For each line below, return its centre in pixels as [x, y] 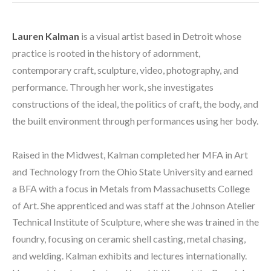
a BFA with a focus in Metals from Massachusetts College [131, 188]
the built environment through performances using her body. [135, 120]
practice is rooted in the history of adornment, [106, 53]
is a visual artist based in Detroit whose [160, 36]
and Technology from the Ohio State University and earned [132, 171]
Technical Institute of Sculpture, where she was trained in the [135, 222]
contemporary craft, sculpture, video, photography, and [125, 70]
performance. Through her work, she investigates [113, 87]
